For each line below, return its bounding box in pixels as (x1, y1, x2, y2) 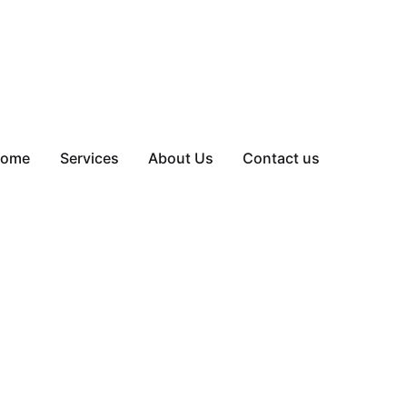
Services (59, 149, 119, 167)
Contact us (243, 149, 321, 167)
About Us (147, 149, 213, 167)
